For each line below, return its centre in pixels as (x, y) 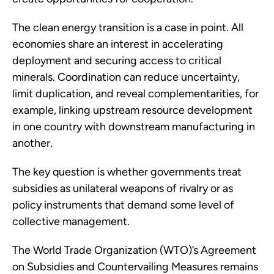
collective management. (71, 222)
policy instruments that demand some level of (123, 205)
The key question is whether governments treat (127, 172)
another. (32, 143)
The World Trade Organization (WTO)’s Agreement (134, 250)
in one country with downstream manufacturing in (134, 127)
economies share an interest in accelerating (118, 44)
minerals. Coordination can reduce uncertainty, (126, 77)
